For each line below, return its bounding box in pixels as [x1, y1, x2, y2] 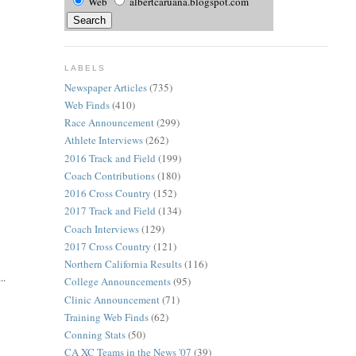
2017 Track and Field [64, 203, 156, 219]
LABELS [64, 63, 106, 72]
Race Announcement [64, 115, 154, 130]
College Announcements [64, 274, 171, 289]
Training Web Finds [64, 309, 149, 324]
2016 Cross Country [64, 186, 151, 201]
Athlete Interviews [64, 133, 143, 148]
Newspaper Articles [64, 79, 147, 95]
